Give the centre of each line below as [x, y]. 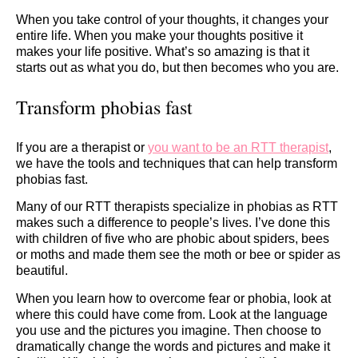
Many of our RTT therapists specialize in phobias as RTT [177, 207]
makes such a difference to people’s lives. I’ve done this [173, 223]
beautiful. [42, 271]
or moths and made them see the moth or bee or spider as [178, 255]
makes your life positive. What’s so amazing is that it [163, 52]
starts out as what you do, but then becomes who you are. [177, 68]
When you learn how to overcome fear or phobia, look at [173, 298]
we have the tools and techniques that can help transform [177, 163]
